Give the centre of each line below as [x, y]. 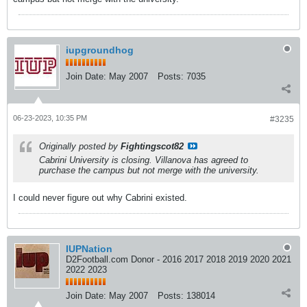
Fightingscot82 [152, 146]
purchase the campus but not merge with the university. [149, 170]
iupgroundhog [100, 50]
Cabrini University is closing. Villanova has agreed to [144, 160]
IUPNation [89, 249]
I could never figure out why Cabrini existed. [100, 198]
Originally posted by [80, 146]
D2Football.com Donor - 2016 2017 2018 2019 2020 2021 [179, 259]
